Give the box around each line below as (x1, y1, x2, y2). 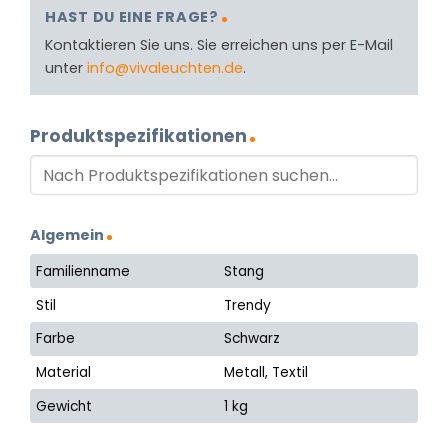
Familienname (36, 261, 131, 281)
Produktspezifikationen (30, 123, 247, 148)
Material (36, 363, 92, 383)
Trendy (224, 295, 272, 315)
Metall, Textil (224, 363, 309, 383)
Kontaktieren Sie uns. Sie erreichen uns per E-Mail (45, 34, 393, 55)
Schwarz (224, 329, 281, 349)
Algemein (30, 225, 104, 246)
